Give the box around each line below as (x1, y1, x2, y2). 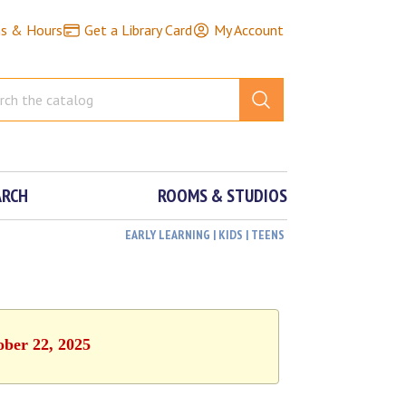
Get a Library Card (83, 21, 192, 39)
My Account (213, 21, 284, 39)
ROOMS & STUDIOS (158, 184, 288, 208)
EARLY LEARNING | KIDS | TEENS (125, 227, 285, 243)
